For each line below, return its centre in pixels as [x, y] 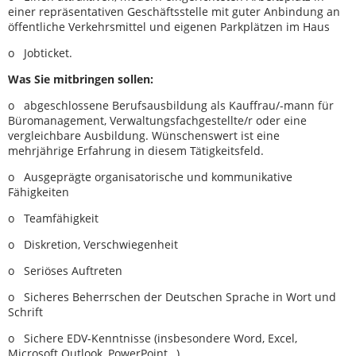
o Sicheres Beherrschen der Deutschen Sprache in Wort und [172, 296]
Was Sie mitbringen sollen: [82, 79]
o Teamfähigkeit [55, 218]
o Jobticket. [42, 52]
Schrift [27, 311]
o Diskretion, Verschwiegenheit [95, 244]
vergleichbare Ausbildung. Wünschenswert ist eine [144, 135]
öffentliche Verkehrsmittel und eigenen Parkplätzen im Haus [170, 26]
